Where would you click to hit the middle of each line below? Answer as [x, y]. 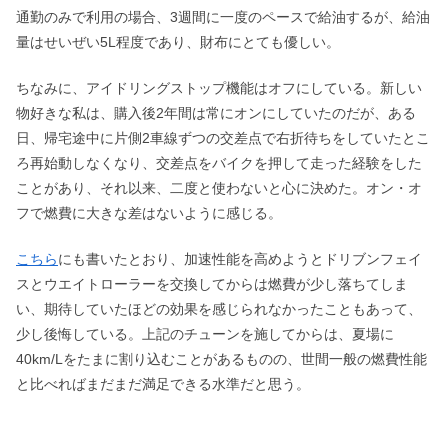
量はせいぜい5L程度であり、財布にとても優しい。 [178, 42]
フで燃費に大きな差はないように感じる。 [149, 213]
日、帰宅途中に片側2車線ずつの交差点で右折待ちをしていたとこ [223, 138]
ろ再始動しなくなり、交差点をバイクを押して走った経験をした [219, 163]
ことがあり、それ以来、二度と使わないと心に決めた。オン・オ [219, 188]
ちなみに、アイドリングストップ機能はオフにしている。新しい [219, 88]
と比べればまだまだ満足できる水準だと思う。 [163, 384]
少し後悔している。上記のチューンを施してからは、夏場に [205, 334]
